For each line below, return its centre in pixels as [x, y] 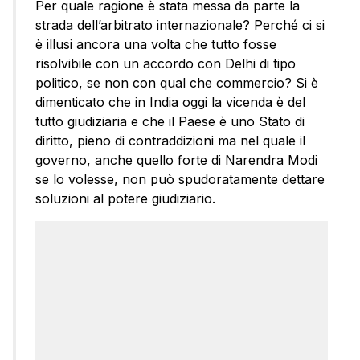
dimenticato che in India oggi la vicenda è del [170, 102]
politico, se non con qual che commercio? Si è [177, 83]
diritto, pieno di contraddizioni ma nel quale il [170, 141]
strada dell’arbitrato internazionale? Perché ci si [180, 25]
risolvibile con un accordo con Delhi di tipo [166, 64]
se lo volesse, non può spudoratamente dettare [180, 180]
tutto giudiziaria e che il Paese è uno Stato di [170, 122]
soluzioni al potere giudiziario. [125, 199]
